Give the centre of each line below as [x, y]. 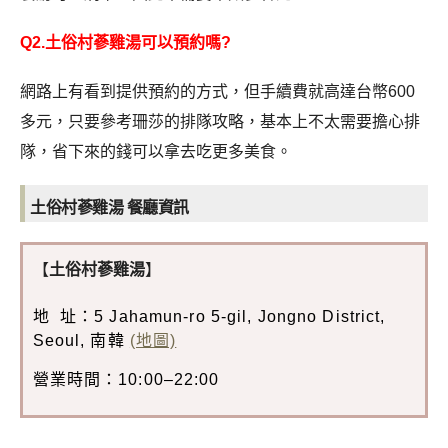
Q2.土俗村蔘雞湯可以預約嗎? [125, 43]
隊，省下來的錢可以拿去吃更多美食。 [156, 151]
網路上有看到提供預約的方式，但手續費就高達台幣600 [217, 91]
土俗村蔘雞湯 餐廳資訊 [109, 207]
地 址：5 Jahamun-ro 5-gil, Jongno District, [209, 317]
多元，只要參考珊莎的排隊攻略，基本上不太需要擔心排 [220, 121]
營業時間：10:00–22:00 [126, 380]
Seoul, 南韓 [81, 341]
